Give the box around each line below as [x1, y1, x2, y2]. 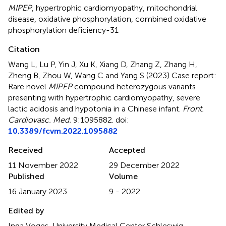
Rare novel [8, 81, 48, 91]
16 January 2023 [8, 186, 67, 196]
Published [8, 171, 44, 181]
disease [8, 14, 34, 24]
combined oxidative [135, 14, 206, 24]
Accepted [109, 145, 145, 155]
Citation [8, 44, 40, 54]
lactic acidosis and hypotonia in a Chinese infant [8, 103, 179, 114]
